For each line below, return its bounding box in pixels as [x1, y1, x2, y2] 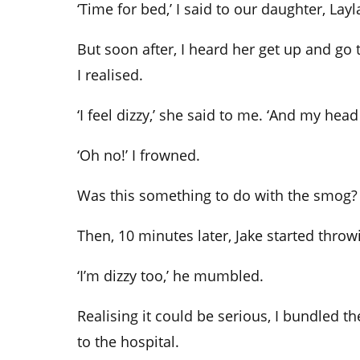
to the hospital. [77, 331, 179, 351]
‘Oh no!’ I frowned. [77, 145, 200, 165]
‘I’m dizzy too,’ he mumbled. [77, 265, 264, 285]
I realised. [77, 64, 143, 84]
